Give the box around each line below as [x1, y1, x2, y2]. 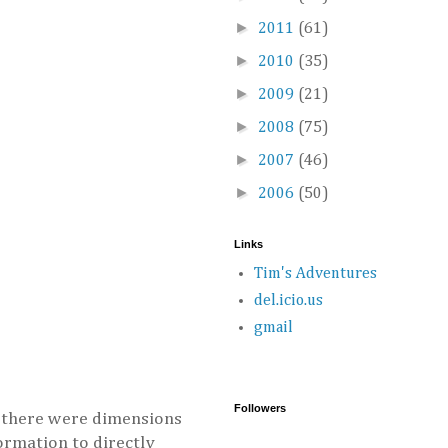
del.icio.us [254, 293, 323, 310]
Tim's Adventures [254, 266, 377, 283]
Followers [234, 402, 286, 415]
